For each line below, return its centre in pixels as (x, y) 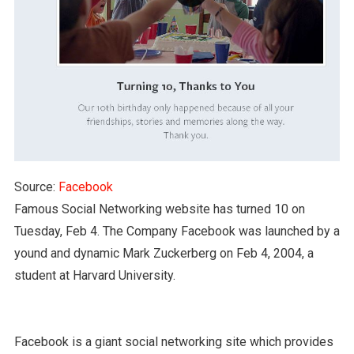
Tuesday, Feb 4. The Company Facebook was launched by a (177, 231)
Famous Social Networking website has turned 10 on (159, 209)
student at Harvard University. (94, 275)
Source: (36, 186)
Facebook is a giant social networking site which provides (173, 341)
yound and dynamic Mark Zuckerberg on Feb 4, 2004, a (164, 253)
